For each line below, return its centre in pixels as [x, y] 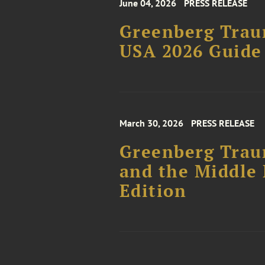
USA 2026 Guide [190, 51]
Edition [153, 190]
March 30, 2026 [151, 123]
